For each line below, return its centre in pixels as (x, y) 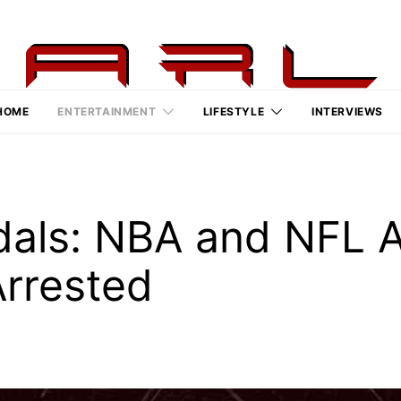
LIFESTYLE (234, 111)
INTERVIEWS (347, 111)
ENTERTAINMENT (107, 111)
